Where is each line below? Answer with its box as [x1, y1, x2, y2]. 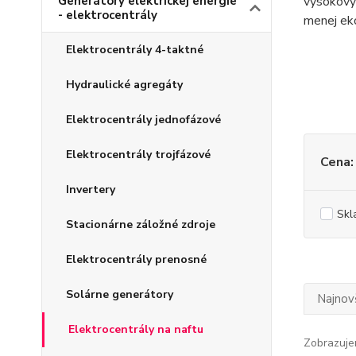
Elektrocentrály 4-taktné [66, 42, 203, 57]
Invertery [66, 182, 115, 197]
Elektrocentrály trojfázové [66, 147, 211, 162]
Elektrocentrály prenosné [66, 252, 207, 267]
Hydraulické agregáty [66, 77, 183, 92]
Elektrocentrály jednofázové [66, 112, 221, 127]
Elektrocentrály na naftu [68, 322, 203, 337]
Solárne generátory [66, 287, 173, 302]
